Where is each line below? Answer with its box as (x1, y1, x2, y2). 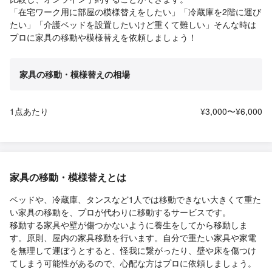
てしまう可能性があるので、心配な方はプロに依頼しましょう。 (10, 257, 256, 270)
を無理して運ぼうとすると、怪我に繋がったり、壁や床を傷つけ (10, 244, 256, 257)
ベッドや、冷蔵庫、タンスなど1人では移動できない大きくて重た (10, 193, 261, 206)
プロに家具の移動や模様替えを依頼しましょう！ (10, 31, 197, 44)
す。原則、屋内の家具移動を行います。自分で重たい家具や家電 (10, 231, 256, 244)
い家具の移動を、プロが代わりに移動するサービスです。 (10, 206, 231, 219)
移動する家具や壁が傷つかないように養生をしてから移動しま (10, 219, 248, 231)
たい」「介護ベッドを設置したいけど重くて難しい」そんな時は (10, 18, 256, 31)
